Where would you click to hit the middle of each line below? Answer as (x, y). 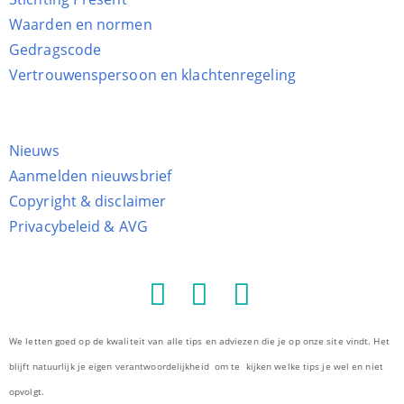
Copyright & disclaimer (88, 201)
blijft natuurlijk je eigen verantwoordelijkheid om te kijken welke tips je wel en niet (196, 366)
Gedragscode (55, 49)
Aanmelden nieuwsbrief (91, 175)
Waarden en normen (81, 24)
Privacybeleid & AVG (78, 226)
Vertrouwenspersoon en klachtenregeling (152, 74)
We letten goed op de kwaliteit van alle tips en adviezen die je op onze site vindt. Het (199, 340)
